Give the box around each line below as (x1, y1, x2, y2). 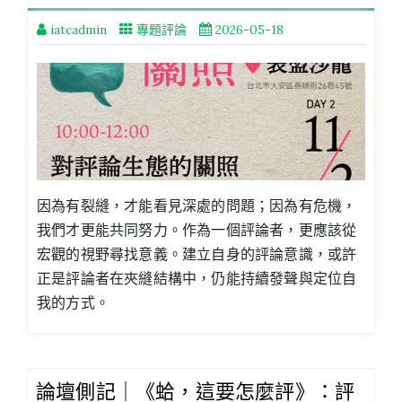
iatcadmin (50, 21, 107, 38)
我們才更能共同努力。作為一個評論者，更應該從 (37, 220, 357, 239)
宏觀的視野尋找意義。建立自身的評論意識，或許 (37, 244, 357, 263)
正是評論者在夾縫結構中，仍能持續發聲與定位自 (37, 268, 357, 287)
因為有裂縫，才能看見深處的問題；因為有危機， (37, 196, 357, 214)
